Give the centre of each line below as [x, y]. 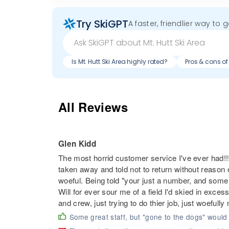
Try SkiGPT [102, 24]
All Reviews [93, 107]
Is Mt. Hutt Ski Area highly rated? [120, 62]
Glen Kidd [77, 144]
